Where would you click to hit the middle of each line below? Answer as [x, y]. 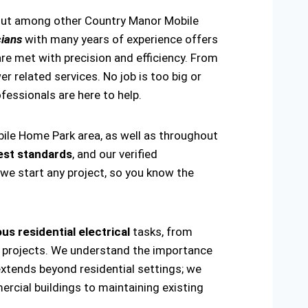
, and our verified [115, 154]
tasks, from [161, 232]
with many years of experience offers [120, 39]
